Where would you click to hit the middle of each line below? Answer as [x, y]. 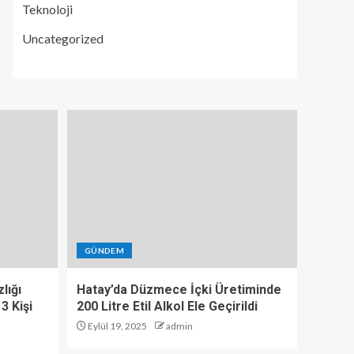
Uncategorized [63, 38]
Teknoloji [47, 9]
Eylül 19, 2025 [117, 326]
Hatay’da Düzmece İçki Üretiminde [179, 290]
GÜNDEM [105, 250]
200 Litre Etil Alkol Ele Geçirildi [167, 306]
